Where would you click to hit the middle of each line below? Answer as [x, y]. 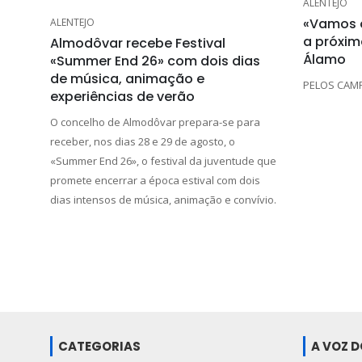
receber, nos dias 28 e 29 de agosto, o [143, 141]
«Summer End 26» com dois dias [155, 61]
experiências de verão [122, 96]
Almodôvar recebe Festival [138, 43]
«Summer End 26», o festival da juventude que [163, 160]
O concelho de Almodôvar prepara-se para [155, 122]
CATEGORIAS [99, 346]
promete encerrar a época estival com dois [155, 180]
